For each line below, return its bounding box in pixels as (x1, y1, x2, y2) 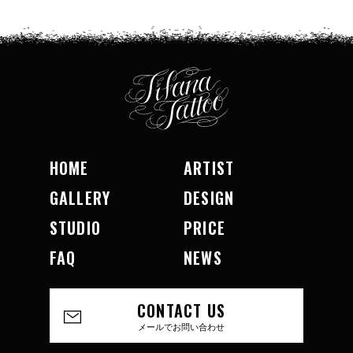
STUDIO (49, 216, 101, 240)
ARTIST (183, 156, 235, 180)
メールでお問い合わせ (138, 319, 225, 333)
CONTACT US (137, 298, 225, 322)
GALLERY (49, 186, 111, 210)
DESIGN (183, 186, 235, 210)
